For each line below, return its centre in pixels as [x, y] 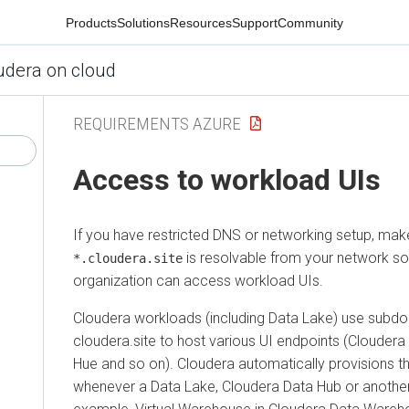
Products [91, 22]
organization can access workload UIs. [198, 280]
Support [255, 22]
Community [310, 22]
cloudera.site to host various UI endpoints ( [210, 341]
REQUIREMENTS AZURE [157, 123]
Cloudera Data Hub [282, 386]
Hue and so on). [125, 363]
